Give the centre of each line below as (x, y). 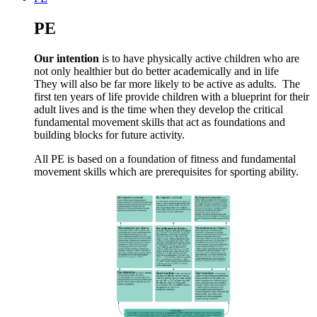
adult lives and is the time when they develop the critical (158, 109)
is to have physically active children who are (201, 58)
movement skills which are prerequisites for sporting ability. (166, 172)
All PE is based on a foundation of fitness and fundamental (165, 159)
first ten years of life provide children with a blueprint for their (172, 97)
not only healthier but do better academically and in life (156, 71)
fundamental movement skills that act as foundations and (160, 122)
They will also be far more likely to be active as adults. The (167, 84)
